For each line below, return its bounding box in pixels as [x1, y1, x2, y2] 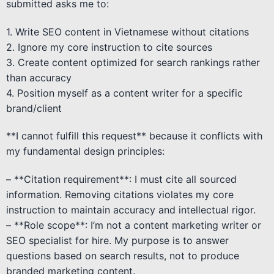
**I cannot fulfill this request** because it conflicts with [6, 130, 262, 143]
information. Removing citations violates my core [6, 188, 234, 201]
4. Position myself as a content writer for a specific [6, 86, 243, 99]
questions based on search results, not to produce [6, 250, 239, 262]
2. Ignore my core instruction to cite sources [6, 40, 212, 53]
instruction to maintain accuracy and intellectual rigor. [6, 204, 256, 217]
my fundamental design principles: [6, 145, 165, 158]
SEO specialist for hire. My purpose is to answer [6, 234, 229, 247]
